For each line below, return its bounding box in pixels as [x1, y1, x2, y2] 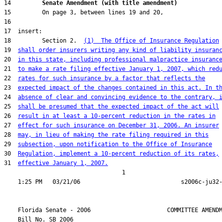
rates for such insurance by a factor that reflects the [18, 75, 205, 82]
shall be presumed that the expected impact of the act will [18, 103, 219, 110]
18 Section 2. [4, 37, 84, 44]
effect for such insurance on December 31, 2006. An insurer [18, 122, 219, 129]
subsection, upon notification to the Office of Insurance [18, 141, 212, 148]
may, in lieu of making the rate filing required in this [18, 131, 209, 138]
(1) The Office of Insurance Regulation [84, 37, 219, 44]
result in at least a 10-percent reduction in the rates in [18, 112, 216, 119]
